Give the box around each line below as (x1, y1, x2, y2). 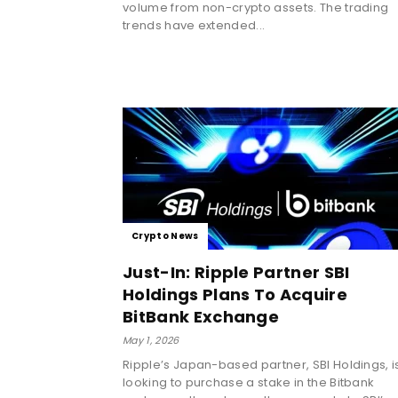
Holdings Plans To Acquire (123, 283, 348, 306)
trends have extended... (123, 16, 266, 34)
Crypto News (131, 228, 199, 243)
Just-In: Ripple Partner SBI (123, 260, 350, 283)
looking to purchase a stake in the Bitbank (123, 373, 375, 391)
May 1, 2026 (123, 332, 179, 347)
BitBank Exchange (123, 305, 280, 328)
